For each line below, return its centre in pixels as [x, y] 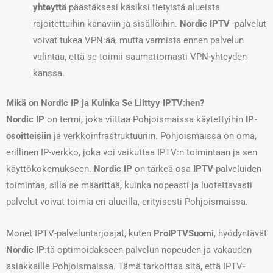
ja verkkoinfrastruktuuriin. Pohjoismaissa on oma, [154, 136]
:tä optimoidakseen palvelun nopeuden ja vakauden [148, 250]
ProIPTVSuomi [184, 234]
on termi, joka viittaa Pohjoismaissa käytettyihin [145, 119]
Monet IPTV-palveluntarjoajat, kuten [80, 234]
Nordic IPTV [204, 23]
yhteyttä [49, 7]
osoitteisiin [29, 136]
